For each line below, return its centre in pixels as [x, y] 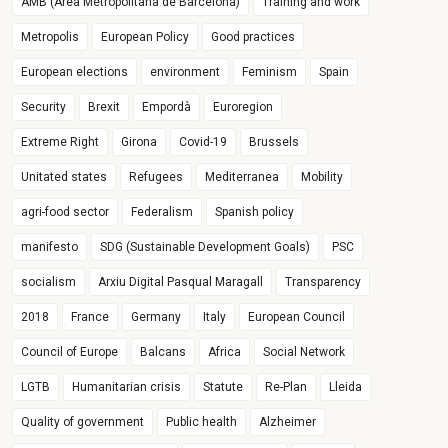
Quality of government [83, 422]
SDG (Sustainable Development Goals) [205, 247]
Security [44, 107]
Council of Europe [70, 352]
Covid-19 [203, 142]
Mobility [322, 177]
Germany [156, 317]
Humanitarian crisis [127, 387]
